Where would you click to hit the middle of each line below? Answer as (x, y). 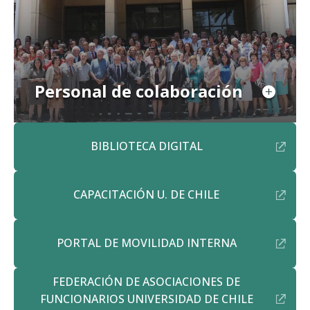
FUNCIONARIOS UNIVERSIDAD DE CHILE (146, 299)
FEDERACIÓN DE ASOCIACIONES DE (146, 281)
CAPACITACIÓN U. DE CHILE (146, 195)
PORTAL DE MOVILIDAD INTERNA (146, 243)
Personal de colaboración (139, 91)
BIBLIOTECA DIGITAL (146, 146)
